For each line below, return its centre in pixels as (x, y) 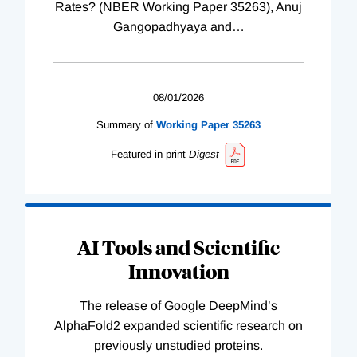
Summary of (125, 125)
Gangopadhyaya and (172, 27)
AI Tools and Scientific (178, 247)
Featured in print (148, 155)
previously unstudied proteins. (178, 345)
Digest (204, 155)
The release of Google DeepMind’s (178, 305)
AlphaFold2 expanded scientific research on (178, 325)
